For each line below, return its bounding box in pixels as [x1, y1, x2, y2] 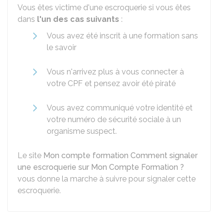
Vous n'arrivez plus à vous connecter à [47, 67, 184, 76]
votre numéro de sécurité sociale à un [47, 115, 181, 124]
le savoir [47, 43, 76, 52]
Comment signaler [130, 151, 198, 160]
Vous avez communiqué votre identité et [47, 103, 193, 112]
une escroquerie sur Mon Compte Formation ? [18, 163, 184, 172]
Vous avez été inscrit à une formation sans [47, 31, 198, 40]
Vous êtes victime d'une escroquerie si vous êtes [18, 3, 191, 12]
